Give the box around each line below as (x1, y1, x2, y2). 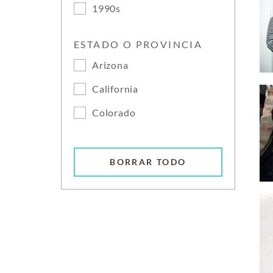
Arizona (92, 59, 129, 71)
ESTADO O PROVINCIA (74, 38, 203, 50)
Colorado (92, 107, 136, 118)
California (92, 83, 138, 94)
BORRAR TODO (110, 157, 186, 168)
